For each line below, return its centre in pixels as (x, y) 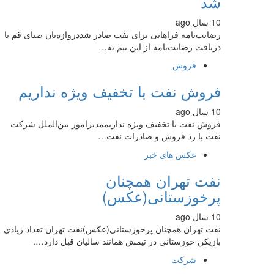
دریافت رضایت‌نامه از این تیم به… (160, 46)
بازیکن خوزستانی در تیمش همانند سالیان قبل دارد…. (127, 241)
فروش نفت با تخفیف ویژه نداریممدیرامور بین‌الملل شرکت (116, 124)
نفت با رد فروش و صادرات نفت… (159, 136)
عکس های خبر (170, 154)
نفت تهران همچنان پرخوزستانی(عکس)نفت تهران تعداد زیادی (112, 229)
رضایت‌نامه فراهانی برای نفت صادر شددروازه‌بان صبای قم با (113, 34)
